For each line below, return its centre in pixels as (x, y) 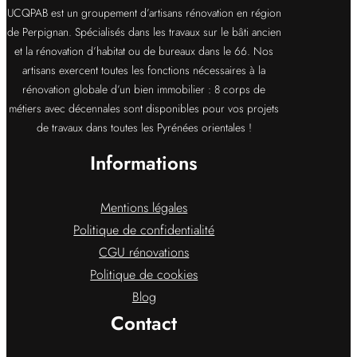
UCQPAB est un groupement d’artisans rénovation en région (144, 13)
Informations (144, 163)
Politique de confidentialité (144, 230)
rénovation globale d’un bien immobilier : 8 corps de (144, 90)
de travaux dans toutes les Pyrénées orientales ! (144, 128)
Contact (144, 324)
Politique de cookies (144, 275)
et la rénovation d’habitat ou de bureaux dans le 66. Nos (144, 51)
